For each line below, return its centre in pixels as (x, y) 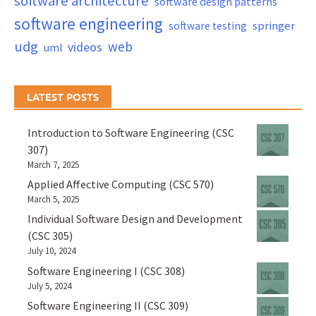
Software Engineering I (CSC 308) (107, 271)
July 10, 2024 (52, 251)
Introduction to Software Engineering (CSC (131, 132)
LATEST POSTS (63, 96)
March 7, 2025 (54, 164)
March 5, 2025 (54, 200)
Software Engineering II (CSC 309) (108, 306)
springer (274, 25)
